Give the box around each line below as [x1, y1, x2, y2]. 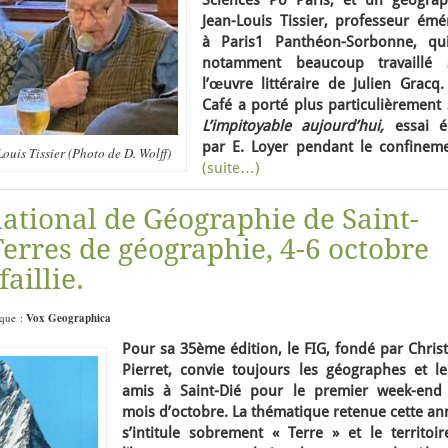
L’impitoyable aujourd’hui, [202, 117, 385, 135]
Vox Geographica [26, 310, 111, 326]
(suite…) [202, 159, 260, 177]
